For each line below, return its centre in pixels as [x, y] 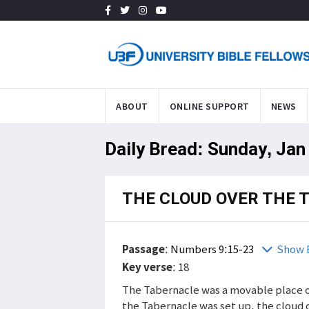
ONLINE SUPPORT [209, 106]
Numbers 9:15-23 [213, 249]
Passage [143, 249]
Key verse [147, 267]
